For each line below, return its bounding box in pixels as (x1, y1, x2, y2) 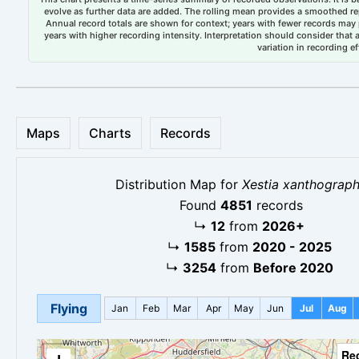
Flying (50, 300, 87, 317)
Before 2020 (252, 259, 333, 276)
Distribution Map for (115, 175, 242, 192)
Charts (89, 124, 131, 141)
